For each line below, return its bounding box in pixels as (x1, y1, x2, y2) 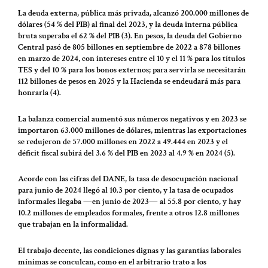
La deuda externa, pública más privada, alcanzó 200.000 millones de (18, 8, 249, 19)
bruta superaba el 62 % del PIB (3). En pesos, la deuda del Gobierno (18, 31, 242, 42)
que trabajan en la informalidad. (18, 219, 128, 230)
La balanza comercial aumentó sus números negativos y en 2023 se (18, 113, 246, 124)
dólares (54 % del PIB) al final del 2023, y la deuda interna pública (18, 19, 237, 31)
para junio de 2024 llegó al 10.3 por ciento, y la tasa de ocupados (18, 185, 233, 196)
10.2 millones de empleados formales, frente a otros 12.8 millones (18, 208, 239, 219)
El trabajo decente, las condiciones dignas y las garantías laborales (18, 245, 241, 256)
